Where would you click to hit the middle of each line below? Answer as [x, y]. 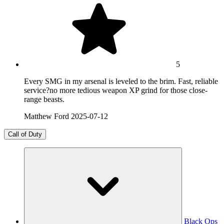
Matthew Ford [46, 116]
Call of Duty [25, 134]
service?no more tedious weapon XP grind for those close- [116, 90]
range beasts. [44, 99]
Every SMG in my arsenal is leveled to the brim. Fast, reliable [121, 81]
